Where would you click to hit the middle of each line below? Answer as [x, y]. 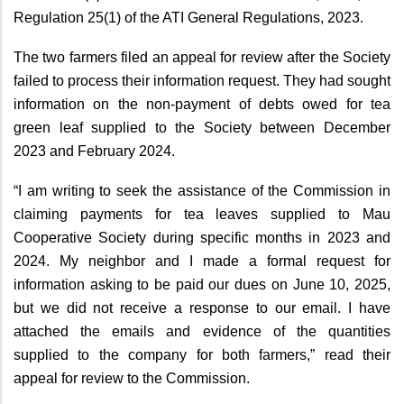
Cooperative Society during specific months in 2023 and [202, 238]
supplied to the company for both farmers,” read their [202, 355]
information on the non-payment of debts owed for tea [202, 105]
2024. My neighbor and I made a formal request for [202, 262]
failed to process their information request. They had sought [202, 81]
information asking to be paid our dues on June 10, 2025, [202, 285]
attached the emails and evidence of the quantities [202, 332]
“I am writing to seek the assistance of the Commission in [202, 191]
